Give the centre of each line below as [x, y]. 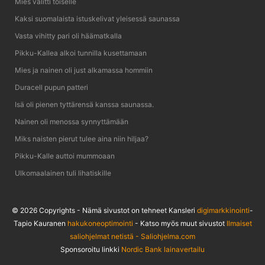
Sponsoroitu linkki [91, 249]
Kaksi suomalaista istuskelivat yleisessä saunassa [97, 19]
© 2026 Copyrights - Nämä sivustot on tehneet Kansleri [104, 210]
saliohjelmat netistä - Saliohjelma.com [132, 236]
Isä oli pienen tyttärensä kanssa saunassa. [84, 104]
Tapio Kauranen [40, 223]
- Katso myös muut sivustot [180, 223]
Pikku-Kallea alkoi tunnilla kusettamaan [81, 53]
